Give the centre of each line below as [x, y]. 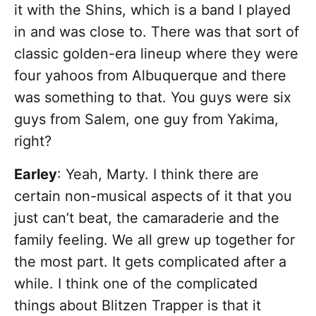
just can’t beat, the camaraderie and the [147, 218]
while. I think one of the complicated [136, 284]
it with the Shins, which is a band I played [152, 10]
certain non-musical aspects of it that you [153, 196]
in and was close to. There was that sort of [157, 32]
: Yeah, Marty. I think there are [158, 175]
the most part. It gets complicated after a [150, 262]
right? [35, 141]
